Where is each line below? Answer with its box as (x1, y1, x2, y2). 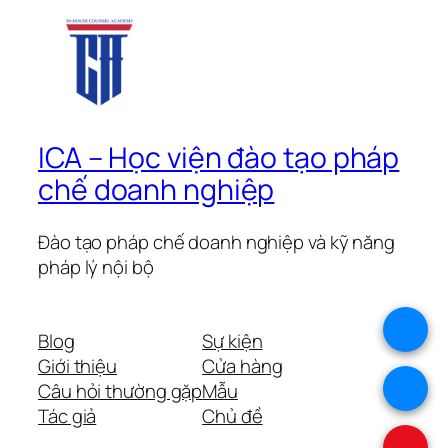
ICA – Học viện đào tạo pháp (38, 138, 400, 178)
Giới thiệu (38, 352, 117, 379)
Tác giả (38, 402, 97, 429)
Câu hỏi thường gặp (38, 377, 203, 404)
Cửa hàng (202, 352, 283, 379)
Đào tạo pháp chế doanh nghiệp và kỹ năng (38, 229, 395, 256)
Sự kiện (202, 327, 263, 354)
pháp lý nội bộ (38, 254, 154, 281)
